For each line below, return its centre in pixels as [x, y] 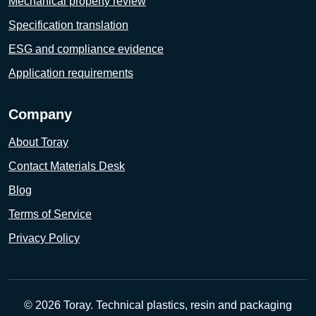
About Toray [38, 142]
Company [40, 115]
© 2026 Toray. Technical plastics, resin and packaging [158, 305]
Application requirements [71, 73]
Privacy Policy [44, 238]
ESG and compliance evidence [86, 49]
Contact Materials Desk [67, 166]
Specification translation [68, 25]
